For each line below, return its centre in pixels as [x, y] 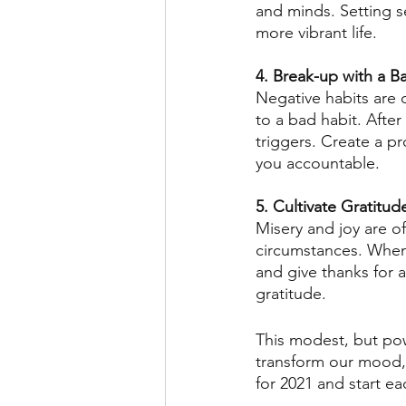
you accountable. [320, 163]
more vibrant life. [319, 32]
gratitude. [293, 293]
